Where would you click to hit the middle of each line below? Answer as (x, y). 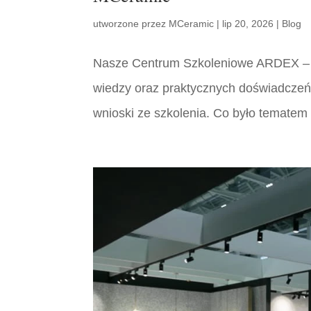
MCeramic (192, 24)
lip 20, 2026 (248, 24)
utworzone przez (131, 24)
